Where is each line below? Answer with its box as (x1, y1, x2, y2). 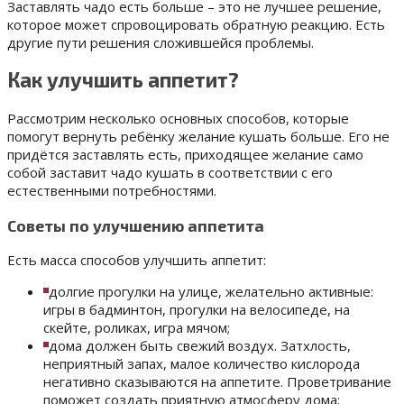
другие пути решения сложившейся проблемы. (7, 32, 314, 51)
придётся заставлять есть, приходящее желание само (7, 145, 363, 164)
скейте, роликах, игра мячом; (43, 318, 230, 337)
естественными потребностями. (7, 181, 216, 200)
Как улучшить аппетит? (7, 68, 239, 93)
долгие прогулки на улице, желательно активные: (49, 282, 373, 301)
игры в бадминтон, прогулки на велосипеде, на (43, 300, 350, 319)
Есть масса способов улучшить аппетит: (7, 251, 266, 270)
